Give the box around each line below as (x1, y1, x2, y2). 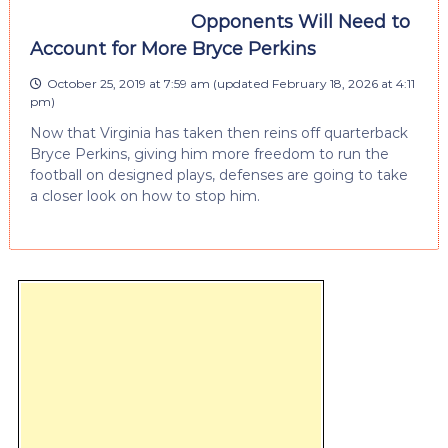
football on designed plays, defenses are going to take (29, 166, 408, 185)
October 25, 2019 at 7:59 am (46, 76, 210, 92)
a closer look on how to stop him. (29, 187, 260, 206)
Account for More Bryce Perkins (29, 38, 316, 61)
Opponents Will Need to (190, 11, 410, 34)
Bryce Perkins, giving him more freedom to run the (29, 145, 389, 164)
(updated (209, 76, 272, 92)
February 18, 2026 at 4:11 (271, 76, 415, 92)
